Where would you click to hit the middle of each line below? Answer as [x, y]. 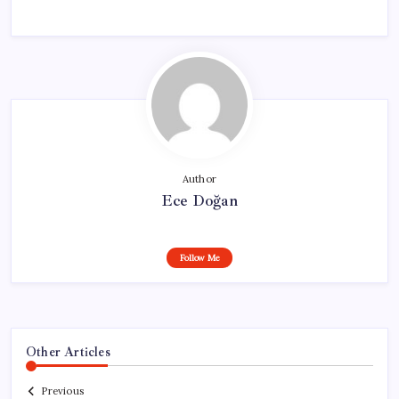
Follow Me [199, 257]
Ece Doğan [199, 200]
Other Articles [68, 351]
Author [199, 179]
